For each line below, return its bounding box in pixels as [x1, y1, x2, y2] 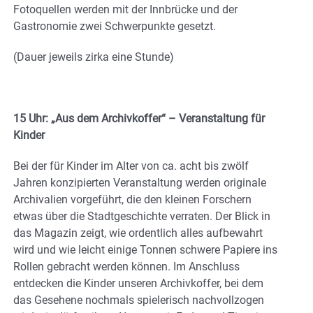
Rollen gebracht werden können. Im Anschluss [13, 260, 240, 274]
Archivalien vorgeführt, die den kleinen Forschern [13, 193, 252, 207]
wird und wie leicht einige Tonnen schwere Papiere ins [13, 243, 277, 257]
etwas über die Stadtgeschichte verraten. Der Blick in [13, 210, 270, 224]
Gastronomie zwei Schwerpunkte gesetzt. [13, 20, 216, 34]
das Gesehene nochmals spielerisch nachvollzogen [13, 293, 264, 307]
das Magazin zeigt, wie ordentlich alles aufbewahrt [13, 226, 263, 240]
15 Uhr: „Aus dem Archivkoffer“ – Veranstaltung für [13, 112, 265, 126]
